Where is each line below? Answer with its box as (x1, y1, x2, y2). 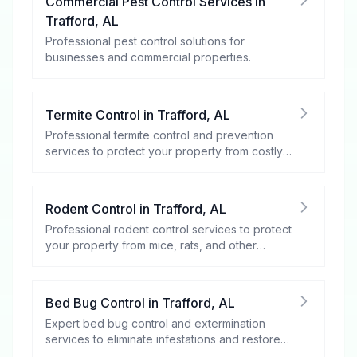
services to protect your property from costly (45, 144, 283, 158)
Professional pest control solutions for (45, 34, 245, 48)
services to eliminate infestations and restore (45, 332, 280, 346)
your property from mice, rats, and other (45, 238, 257, 252)
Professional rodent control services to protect (45, 222, 292, 236)
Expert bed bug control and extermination (45, 316, 265, 330)
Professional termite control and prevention (45, 128, 273, 142)
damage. (45, 160, 91, 174)
